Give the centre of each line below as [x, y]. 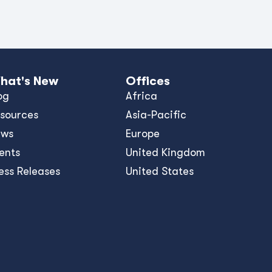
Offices [148, 81]
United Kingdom [165, 152]
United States [159, 171]
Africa [141, 96]
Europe [142, 134]
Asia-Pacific [156, 115]
